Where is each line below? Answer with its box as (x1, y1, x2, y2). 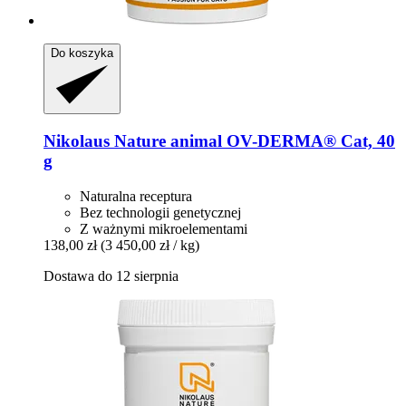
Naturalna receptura (80, 188, 192, 204)
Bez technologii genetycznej (80, 204, 241, 220)
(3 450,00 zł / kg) (101, 237, 199, 253)
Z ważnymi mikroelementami (80, 220, 247, 237)
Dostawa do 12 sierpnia (43, 267, 179, 284)
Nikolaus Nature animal (43, 131, 222, 151)
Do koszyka (51, 46, 113, 61)
